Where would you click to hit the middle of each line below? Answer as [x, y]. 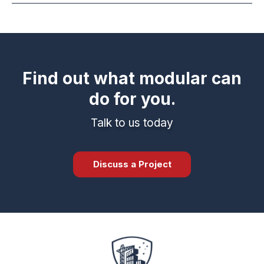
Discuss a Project [132, 164]
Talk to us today [132, 123]
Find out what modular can [132, 78]
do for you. [132, 99]
